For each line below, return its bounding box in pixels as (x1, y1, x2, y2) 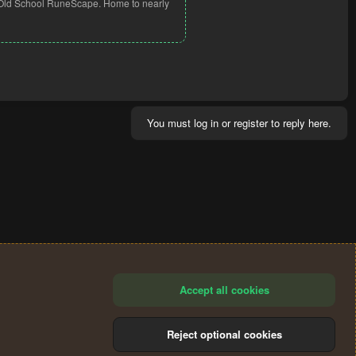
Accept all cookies (179, 281, 269, 297)
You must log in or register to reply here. (147, 114, 331, 130)
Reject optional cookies (166, 326, 282, 342)
